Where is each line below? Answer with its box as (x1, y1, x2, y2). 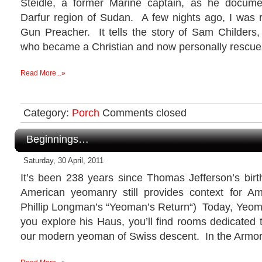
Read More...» (20, 68, 65, 77)
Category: (23, 106, 72, 119)
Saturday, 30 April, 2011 (23, 156, 104, 165)
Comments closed (102, 106, 187, 119)
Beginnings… (26, 132, 89, 145)
